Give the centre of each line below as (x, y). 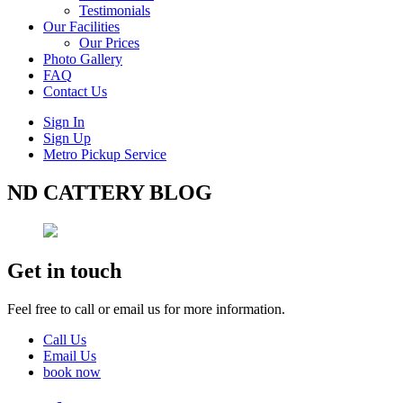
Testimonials (115, 10)
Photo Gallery (83, 59)
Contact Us (75, 91)
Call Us (65, 339)
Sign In (64, 122)
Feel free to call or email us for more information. (146, 309)
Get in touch (64, 270)
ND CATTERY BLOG (110, 192)
